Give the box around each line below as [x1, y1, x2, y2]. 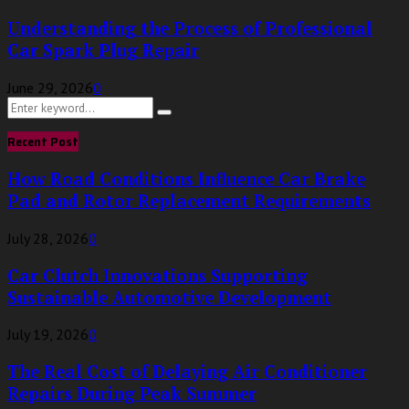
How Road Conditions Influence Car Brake [7, 168, 365, 191]
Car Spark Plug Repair [7, 38, 199, 61]
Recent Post [7, 131, 79, 152]
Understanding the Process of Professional [7, 16, 372, 39]
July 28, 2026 [7, 228, 89, 247]
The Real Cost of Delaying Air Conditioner [7, 361, 367, 383]
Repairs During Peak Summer [7, 383, 257, 405]
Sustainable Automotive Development [7, 286, 331, 309]
